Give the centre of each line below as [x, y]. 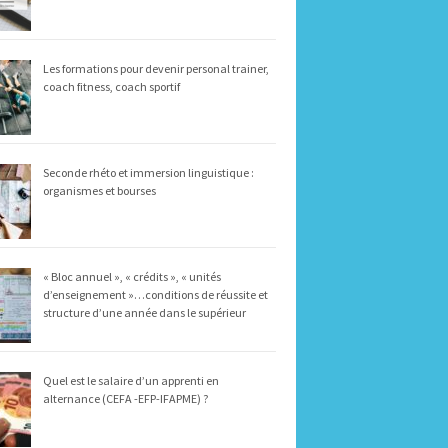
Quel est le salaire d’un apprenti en [131, 380]
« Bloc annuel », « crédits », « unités [132, 276]
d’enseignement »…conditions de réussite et [155, 294]
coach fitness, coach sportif [111, 86]
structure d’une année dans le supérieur [144, 312]
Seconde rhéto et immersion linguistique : [148, 172]
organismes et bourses [99, 190]
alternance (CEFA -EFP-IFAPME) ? [125, 398]
